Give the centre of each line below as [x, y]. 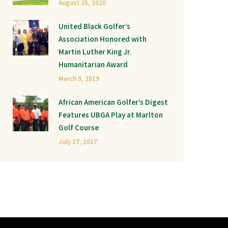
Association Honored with [103, 39]
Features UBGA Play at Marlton [111, 115]
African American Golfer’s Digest [113, 102]
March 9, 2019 [79, 79]
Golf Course [79, 127]
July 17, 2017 [78, 142]
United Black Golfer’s [94, 26]
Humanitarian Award [93, 64]
